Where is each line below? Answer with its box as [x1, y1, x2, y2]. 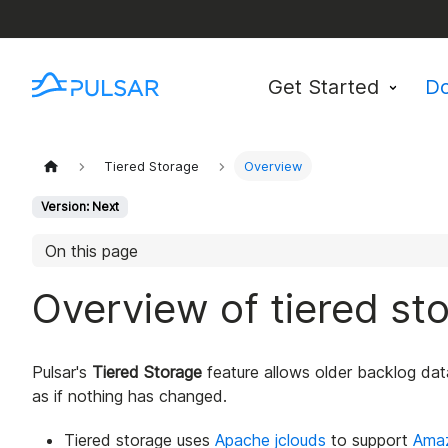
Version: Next [41, 199, 119, 215]
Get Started [268, 75, 380, 100]
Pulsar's [32, 362, 92, 383]
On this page [44, 240, 138, 261]
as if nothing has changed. [32, 386, 227, 407]
